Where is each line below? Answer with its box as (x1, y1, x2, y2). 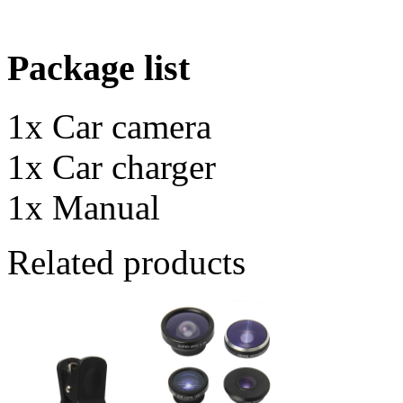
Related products (7, 242, 246, 282)
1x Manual (7, 187, 304, 227)
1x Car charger (7, 147, 216, 186)
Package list (7, 48, 190, 89)
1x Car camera (7, 106, 211, 146)
